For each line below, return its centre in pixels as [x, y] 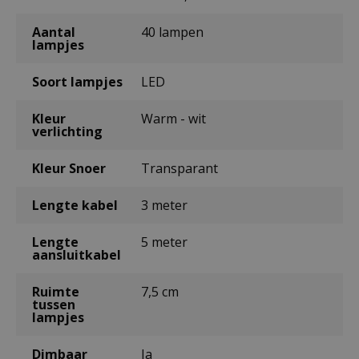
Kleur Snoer [69, 168]
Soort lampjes [77, 81]
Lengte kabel [75, 205]
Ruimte [56, 291]
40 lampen [172, 32]
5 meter [164, 242]
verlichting [67, 131]
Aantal [54, 32]
